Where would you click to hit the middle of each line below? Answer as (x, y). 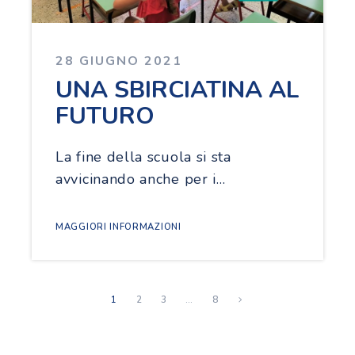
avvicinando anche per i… (141, 179)
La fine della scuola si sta (143, 157)
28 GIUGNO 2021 (119, 61)
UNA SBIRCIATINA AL (177, 90)
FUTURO (105, 116)
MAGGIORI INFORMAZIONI (118, 227)
